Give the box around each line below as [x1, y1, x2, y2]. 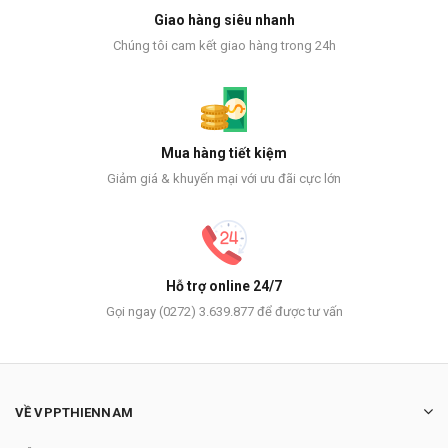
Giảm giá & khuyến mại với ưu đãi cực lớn [107, 171, 341, 187]
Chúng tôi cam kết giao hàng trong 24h [112, 38, 336, 54]
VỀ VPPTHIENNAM [15, 405, 133, 421]
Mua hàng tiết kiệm [161, 145, 287, 162]
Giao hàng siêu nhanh [153, 12, 295, 29]
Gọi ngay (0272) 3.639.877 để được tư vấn [105, 304, 343, 320]
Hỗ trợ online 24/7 [166, 278, 282, 295]
